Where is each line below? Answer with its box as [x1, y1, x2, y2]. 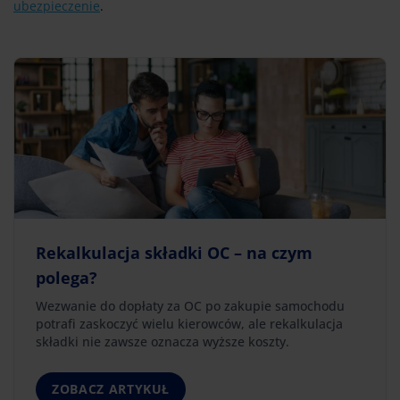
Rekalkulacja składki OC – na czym [36, 241, 312, 263]
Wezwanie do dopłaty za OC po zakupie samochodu [36, 296, 345, 314]
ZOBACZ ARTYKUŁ [52, 379, 171, 397]
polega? [36, 266, 97, 288]
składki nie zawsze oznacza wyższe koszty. [36, 332, 289, 350]
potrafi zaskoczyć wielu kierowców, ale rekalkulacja [36, 314, 343, 332]
